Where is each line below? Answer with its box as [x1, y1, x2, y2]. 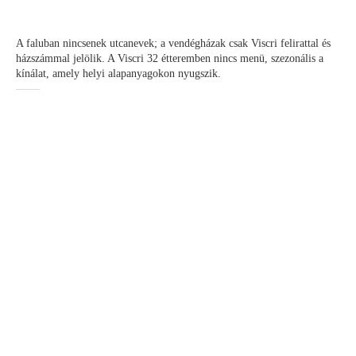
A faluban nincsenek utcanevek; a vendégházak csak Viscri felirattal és [16, 37, 331, 49]
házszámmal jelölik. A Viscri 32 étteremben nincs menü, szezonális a [16, 52, 323, 64]
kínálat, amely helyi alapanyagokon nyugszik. [16, 68, 221, 79]
